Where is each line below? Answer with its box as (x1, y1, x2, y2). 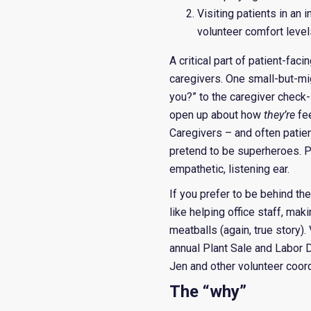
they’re (264, 108, 296, 121)
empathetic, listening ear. (169, 162, 290, 176)
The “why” (169, 282, 247, 301)
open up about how (169, 108, 264, 121)
